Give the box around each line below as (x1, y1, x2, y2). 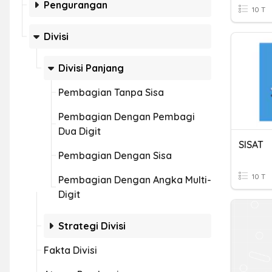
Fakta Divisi (44, 244, 97, 256)
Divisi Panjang (58, 62, 124, 74)
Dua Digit (58, 125, 101, 137)
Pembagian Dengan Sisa (58, 149, 172, 161)
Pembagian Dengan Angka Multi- (58, 174, 211, 186)
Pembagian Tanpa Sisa (58, 86, 164, 98)
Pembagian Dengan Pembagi (58, 110, 195, 123)
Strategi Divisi (58, 220, 126, 232)
